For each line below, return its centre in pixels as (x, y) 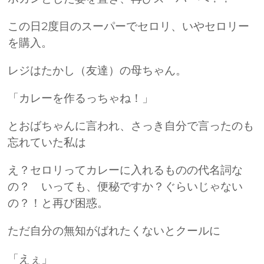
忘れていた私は (47, 143)
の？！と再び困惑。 (58, 203)
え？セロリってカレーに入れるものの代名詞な (126, 170)
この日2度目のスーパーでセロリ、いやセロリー (129, 26)
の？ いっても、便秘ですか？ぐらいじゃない (126, 187)
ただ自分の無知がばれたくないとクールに (114, 231)
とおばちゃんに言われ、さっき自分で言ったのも (131, 126)
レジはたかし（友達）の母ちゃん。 (98, 71)
